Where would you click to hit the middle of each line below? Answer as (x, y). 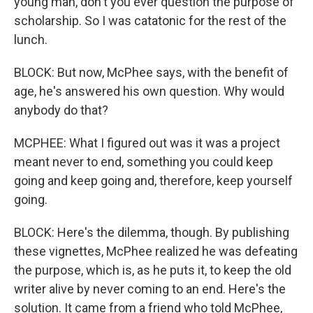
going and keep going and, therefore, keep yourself (153, 181)
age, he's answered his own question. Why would (149, 91)
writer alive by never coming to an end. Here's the (150, 289)
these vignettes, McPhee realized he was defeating (156, 251)
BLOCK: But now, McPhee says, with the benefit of (151, 72)
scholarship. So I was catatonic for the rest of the (150, 21)
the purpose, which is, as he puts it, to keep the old (153, 270)
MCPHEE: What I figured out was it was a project (147, 143)
